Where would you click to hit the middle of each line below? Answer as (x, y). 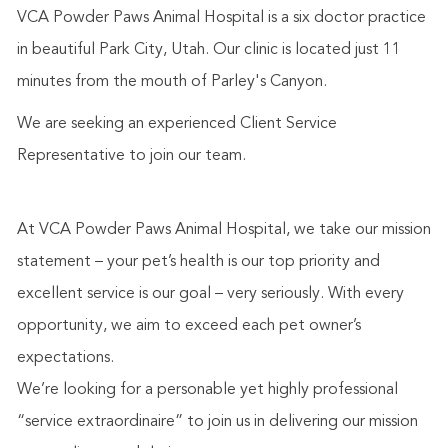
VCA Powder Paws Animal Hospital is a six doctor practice (221, 18)
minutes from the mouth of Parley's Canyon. (171, 82)
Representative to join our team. (131, 156)
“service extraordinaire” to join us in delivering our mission (217, 422)
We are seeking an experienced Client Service (176, 124)
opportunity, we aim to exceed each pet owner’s (188, 326)
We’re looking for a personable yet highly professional (207, 390)
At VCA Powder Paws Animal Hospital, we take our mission (223, 230)
